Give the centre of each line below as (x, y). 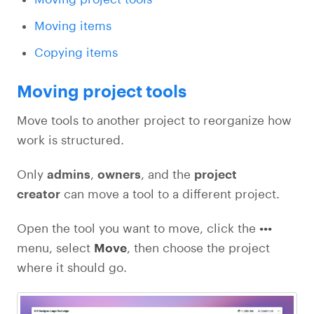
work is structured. (70, 139)
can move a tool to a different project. (172, 193)
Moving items (73, 25)
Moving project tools (102, 91)
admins (69, 174)
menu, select (55, 247)
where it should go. (72, 267)
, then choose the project (198, 247)
